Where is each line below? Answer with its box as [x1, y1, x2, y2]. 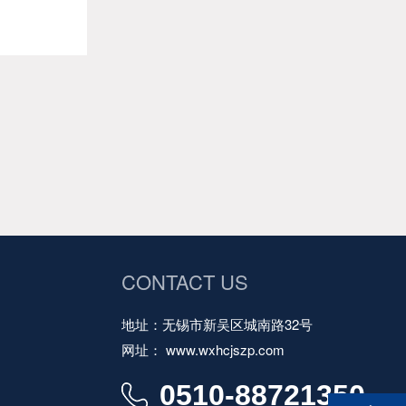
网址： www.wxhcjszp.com [121, 339, 285, 359]
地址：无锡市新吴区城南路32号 [121, 314, 314, 333]
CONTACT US [121, 266, 249, 295]
